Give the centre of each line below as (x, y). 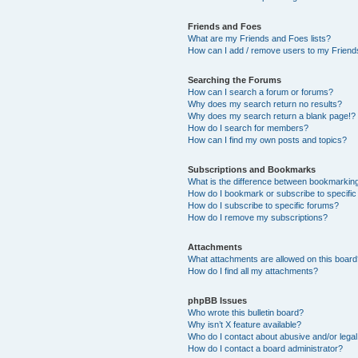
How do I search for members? (249, 127)
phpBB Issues (218, 300)
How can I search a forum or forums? (261, 91)
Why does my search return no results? (265, 103)
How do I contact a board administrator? (266, 348)
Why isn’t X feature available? (245, 324)
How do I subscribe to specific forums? (264, 205)
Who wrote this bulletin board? (246, 312)
